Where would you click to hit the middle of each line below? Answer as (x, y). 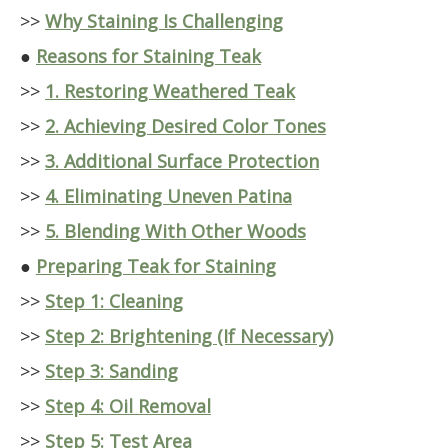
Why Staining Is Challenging (164, 21)
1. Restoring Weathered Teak (170, 91)
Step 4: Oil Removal (128, 406)
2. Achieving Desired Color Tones (185, 126)
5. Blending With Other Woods (175, 231)
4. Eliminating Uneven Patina (168, 196)
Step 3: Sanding (111, 371)
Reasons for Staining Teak (148, 56)
